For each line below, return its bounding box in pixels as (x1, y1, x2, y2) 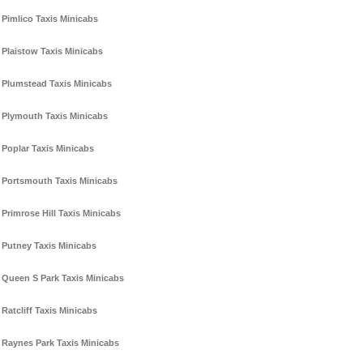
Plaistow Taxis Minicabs (2, 46, 103, 57)
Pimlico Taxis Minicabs (2, 14, 98, 24)
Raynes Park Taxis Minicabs (2, 338, 119, 348)
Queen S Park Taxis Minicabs (2, 273, 124, 284)
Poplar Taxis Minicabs (2, 143, 94, 154)
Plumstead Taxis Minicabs (2, 79, 112, 89)
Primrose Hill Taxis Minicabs (2, 208, 121, 219)
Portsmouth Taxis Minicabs (2, 176, 117, 186)
